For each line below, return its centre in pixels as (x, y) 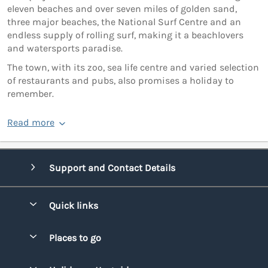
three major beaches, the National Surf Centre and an (124, 22)
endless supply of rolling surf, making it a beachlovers (125, 35)
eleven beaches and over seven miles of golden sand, (122, 9)
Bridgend (68, 261)
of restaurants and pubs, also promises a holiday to (121, 81)
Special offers (77, 229)
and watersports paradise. (65, 48)
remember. (31, 94)
